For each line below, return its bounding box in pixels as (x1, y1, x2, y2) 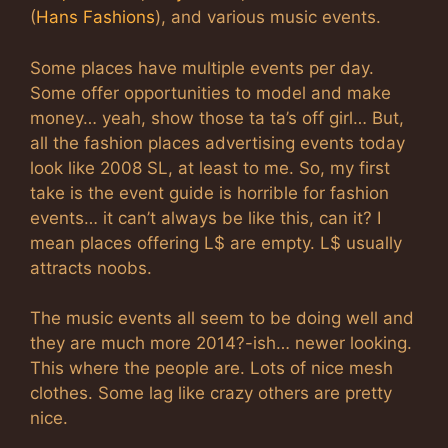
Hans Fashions (36, 7, 155, 27)
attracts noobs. (30, 257, 152, 278)
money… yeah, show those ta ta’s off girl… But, (30, 107, 404, 128)
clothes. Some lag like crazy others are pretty (30, 383, 392, 403)
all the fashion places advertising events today (30, 132, 405, 153)
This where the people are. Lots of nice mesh (30, 358, 393, 378)
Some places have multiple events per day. (30, 57, 374, 78)
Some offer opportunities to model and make (30, 82, 391, 103)
